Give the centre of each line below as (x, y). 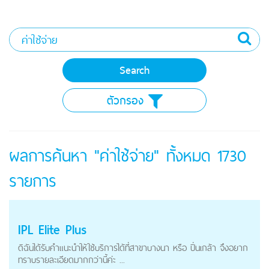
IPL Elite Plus (53, 230)
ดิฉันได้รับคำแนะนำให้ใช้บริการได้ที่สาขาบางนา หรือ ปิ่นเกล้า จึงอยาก (133, 248)
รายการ (33, 181)
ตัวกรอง (127, 101)
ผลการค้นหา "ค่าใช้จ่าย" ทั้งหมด (113, 156)
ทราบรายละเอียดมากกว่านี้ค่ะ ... (71, 260)
